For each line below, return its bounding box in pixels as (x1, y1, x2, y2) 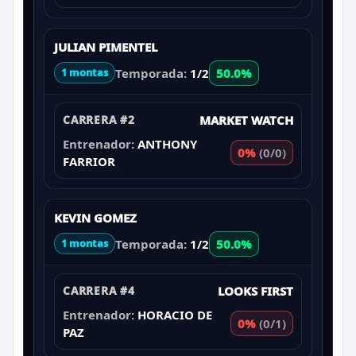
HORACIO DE (137, 306, 212, 323)
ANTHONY (137, 135, 197, 152)
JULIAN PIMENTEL (54, 38, 157, 55)
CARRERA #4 (63, 282, 135, 298)
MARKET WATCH (199, 111, 293, 128)
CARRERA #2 (63, 111, 135, 127)
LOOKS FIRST (218, 282, 293, 299)
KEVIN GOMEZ (54, 209, 137, 226)
